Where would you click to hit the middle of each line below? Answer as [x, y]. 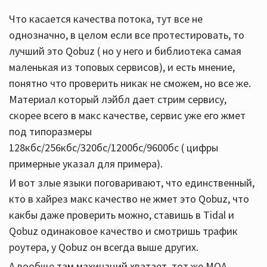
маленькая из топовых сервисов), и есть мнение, [122, 67]
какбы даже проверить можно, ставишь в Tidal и [122, 215]
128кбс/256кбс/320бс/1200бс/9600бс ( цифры [114, 148]
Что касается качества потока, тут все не [106, 19]
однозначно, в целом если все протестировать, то [127, 35]
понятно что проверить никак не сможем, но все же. [130, 83]
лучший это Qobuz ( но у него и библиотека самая [125, 51]
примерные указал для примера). [86, 164]
